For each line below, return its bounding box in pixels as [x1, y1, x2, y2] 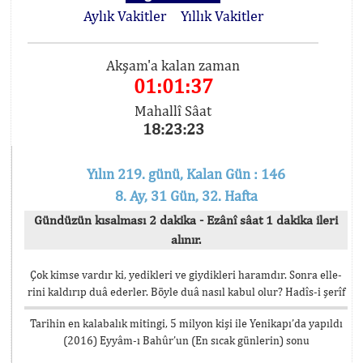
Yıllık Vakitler [180, 7, 263, 24]
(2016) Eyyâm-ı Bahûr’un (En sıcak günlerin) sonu [62, 334, 310, 347]
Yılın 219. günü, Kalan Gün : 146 [87, 165, 285, 182]
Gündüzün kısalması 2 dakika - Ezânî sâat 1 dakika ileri [34, 212, 338, 228]
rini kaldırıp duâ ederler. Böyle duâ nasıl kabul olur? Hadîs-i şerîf [27, 285, 345, 298]
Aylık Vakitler [83, 7, 166, 24]
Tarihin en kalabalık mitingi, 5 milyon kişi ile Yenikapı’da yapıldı [29, 317, 343, 330]
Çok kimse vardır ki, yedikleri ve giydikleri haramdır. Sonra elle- [30, 268, 342, 281]
